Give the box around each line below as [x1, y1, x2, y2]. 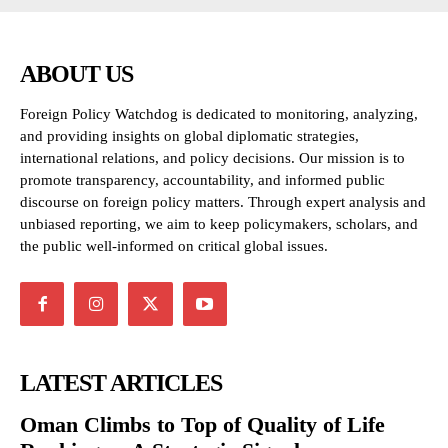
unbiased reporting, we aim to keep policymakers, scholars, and [20, 216, 418, 232]
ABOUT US [20, 61, 133, 87]
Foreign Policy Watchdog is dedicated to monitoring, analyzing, [20, 106, 418, 122]
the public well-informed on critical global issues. [20, 238, 328, 254]
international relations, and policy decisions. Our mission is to [20, 150, 405, 166]
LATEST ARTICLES [20, 370, 222, 397]
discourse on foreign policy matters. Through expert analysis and [20, 194, 426, 210]
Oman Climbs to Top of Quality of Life [20, 412, 385, 438]
